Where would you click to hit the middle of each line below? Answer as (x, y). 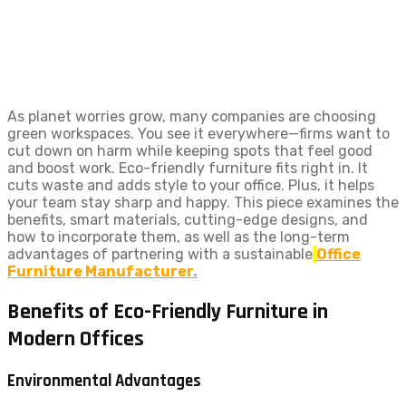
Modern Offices (76, 338)
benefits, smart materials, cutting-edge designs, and (188, 220)
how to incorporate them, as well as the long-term (179, 237)
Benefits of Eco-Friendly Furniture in (168, 311)
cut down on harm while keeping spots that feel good (190, 151)
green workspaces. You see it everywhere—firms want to (198, 134)
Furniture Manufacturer (100, 271)
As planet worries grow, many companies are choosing (192, 116)
